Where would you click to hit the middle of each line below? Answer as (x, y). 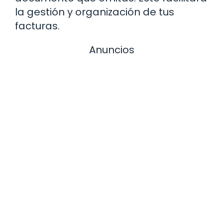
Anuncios (111, 50)
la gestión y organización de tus (95, 12)
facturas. (37, 26)
